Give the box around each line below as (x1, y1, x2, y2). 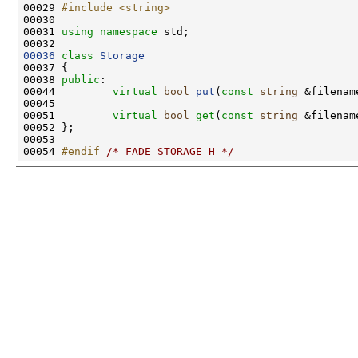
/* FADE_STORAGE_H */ (106, 145, 234, 158)
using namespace (62, 26, 164, 38)
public (62, 74, 100, 86)
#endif (62, 145, 106, 158)
